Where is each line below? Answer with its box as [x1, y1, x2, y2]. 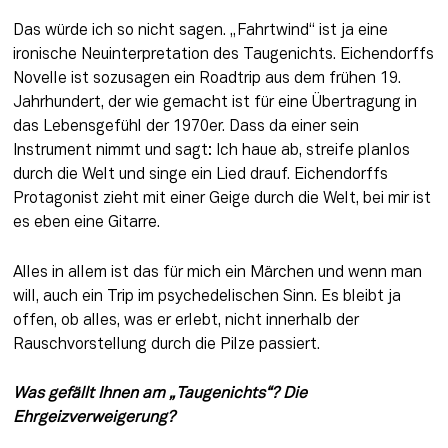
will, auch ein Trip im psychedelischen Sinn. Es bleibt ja [12, 289, 401, 304]
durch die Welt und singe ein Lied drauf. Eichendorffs [12, 168, 388, 183]
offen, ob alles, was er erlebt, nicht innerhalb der [12, 313, 359, 328]
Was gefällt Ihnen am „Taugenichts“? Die [12, 387, 307, 402]
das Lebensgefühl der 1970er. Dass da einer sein [12, 120, 359, 135]
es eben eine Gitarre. [12, 216, 160, 231]
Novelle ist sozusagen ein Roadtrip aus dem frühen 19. [12, 72, 401, 87]
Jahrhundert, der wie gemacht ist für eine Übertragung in [12, 96, 417, 111]
